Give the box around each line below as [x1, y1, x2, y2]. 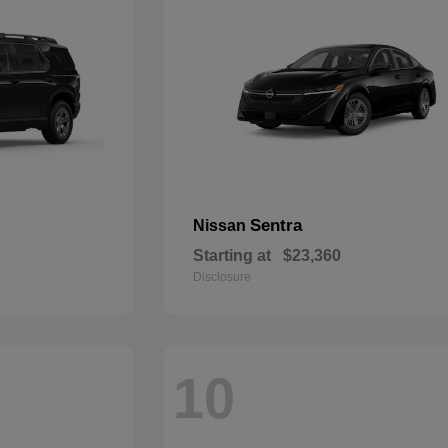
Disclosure [193, 270, 252, 284]
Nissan [193, 217, 251, 234]
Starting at [193, 247, 272, 264]
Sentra [250, 216, 303, 235]
